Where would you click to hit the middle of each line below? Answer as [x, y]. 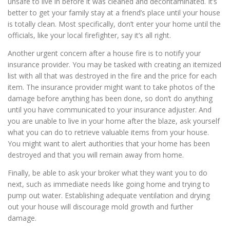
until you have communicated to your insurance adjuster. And [110, 110]
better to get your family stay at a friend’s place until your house [114, 12]
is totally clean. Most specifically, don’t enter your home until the [114, 24]
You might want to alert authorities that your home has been [109, 143]
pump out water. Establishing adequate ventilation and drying [109, 196]
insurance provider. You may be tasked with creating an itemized [114, 64]
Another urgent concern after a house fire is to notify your [104, 53]
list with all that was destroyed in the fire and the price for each [112, 76]
